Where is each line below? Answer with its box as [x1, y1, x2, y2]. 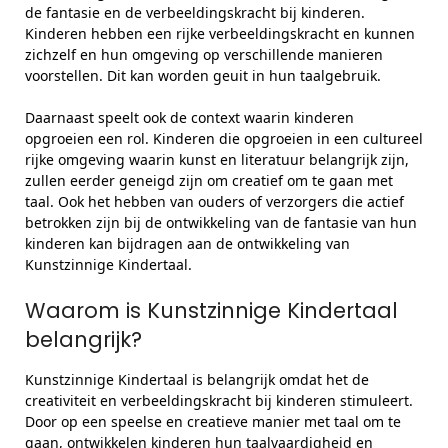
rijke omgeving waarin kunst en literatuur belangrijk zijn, [25, 150, 409, 169]
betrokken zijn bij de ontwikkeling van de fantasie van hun [25, 213, 417, 232]
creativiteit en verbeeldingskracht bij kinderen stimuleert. [25, 391, 413, 410]
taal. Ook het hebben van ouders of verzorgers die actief [25, 192, 404, 211]
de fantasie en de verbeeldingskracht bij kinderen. [25, 3, 365, 22]
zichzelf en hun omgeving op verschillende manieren [25, 45, 383, 64]
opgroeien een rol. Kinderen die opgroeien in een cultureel [25, 129, 423, 148]
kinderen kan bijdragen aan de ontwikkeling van [25, 234, 350, 253]
